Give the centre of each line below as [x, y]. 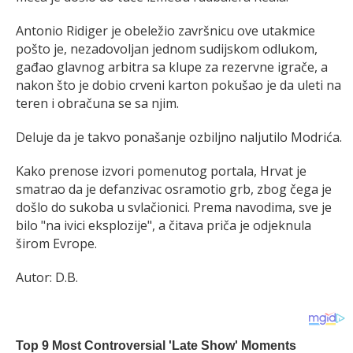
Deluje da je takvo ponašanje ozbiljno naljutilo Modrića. [179, 137]
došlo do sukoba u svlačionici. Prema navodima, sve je [174, 207]
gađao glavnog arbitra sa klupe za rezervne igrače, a [172, 67]
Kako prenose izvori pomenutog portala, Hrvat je [161, 171]
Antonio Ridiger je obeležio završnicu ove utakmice [165, 30]
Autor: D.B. [47, 277]
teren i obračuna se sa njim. [97, 103]
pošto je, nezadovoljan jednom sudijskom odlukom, [167, 48]
